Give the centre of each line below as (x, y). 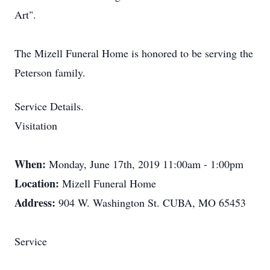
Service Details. (49, 106)
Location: (38, 183)
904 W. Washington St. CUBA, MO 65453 (152, 202)
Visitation (36, 125)
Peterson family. (50, 72)
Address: (36, 202)
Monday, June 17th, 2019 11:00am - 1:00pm (146, 164)
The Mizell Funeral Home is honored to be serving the (134, 53)
